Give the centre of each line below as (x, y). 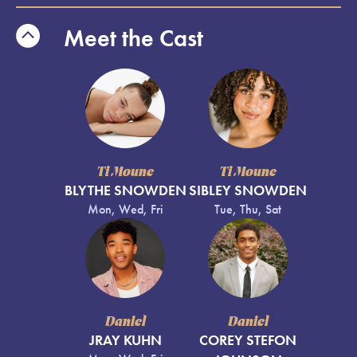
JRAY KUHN (125, 341)
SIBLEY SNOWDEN (248, 191)
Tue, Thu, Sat (248, 210)
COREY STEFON (248, 341)
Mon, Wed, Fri (125, 210)
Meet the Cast (133, 38)
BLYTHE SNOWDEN (125, 191)
